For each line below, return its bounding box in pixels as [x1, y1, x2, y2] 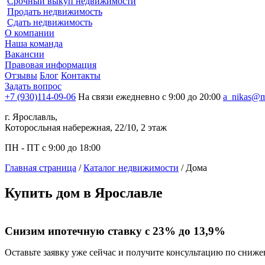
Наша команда [5, 38, 63, 49]
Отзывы [5, 70, 37, 80]
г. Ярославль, [5, 112, 57, 122]
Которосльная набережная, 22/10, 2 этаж [5, 122, 167, 132]
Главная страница [5, 163, 76, 173]
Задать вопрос [5, 81, 62, 91]
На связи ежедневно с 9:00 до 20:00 [78, 92, 221, 102]
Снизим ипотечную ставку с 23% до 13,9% [5, 224, 225, 237]
